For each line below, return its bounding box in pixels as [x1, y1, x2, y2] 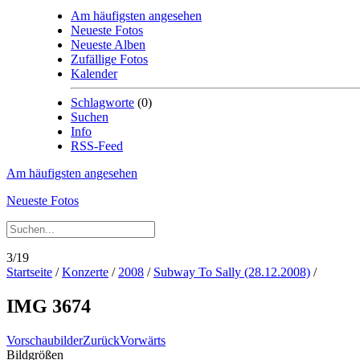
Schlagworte [71, 96, 134, 109]
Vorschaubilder [6, 333, 83, 347]
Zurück [83, 333, 120, 347]
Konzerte [62, 265, 108, 279]
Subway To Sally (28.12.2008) [153, 265, 310, 279]
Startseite [6, 265, 52, 279]
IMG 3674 [6, 295, 91, 317]
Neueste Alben [71, 38, 145, 51]
